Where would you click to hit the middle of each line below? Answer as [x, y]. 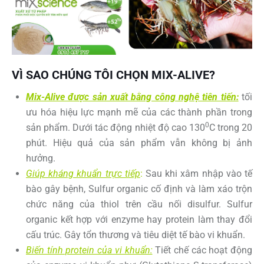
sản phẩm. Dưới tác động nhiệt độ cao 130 [115, 128]
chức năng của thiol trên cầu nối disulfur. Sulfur [139, 204]
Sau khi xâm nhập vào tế [197, 174]
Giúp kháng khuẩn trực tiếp [83, 174]
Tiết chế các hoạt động [202, 250]
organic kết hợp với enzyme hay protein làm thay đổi [139, 220]
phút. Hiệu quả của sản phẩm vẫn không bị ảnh [139, 143]
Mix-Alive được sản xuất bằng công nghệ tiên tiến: [132, 97]
